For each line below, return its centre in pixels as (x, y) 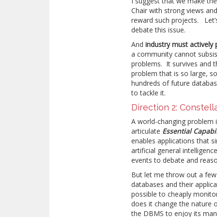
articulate (147, 131)
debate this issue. (159, 30)
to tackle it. (149, 93)
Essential (177, 131)
